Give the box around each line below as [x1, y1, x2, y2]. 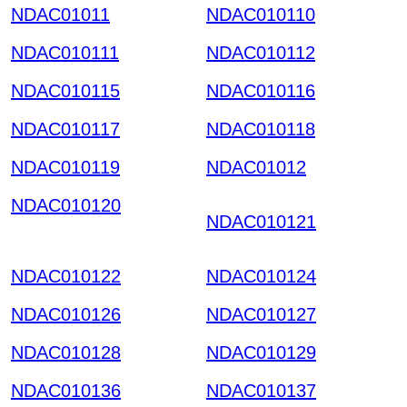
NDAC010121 [206, 211, 316, 232]
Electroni [126, 194, 196, 215]
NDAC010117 [11, 118, 120, 139]
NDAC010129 [206, 342, 316, 362]
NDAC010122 [11, 265, 121, 286]
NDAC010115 [11, 80, 120, 101]
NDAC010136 [11, 380, 121, 401]
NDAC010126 [11, 303, 121, 324]
